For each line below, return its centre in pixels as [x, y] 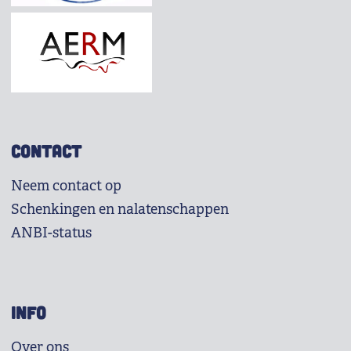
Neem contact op [66, 186]
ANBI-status [51, 233]
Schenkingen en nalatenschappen [119, 210]
